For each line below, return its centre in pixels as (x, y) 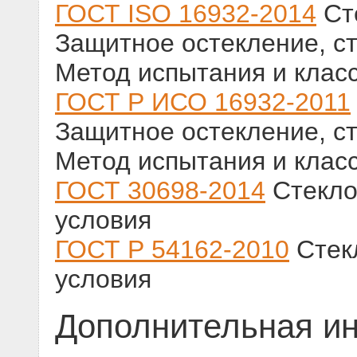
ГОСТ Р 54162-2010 (172, 250)
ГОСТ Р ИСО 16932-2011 (203, 102)
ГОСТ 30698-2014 (160, 191)
